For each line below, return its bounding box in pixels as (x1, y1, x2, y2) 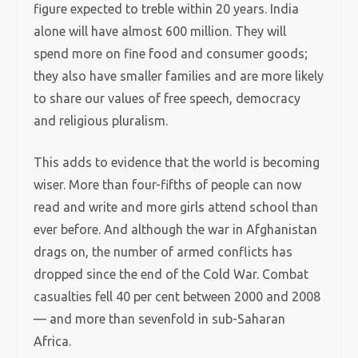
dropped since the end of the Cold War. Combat (34, 267, 309, 281)
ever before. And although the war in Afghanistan (34, 222, 318, 237)
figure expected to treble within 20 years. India (34, 2, 300, 16)
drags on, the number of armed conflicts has (34, 245, 293, 259)
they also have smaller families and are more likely (34, 69, 324, 83)
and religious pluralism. (34, 113, 169, 128)
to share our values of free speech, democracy (34, 91, 301, 105)
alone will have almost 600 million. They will (34, 24, 287, 38)
